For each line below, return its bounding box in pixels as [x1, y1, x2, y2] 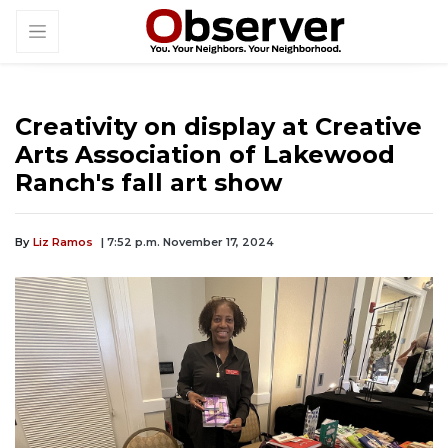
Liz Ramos [33, 235, 93, 250]
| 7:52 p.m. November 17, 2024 [101, 235, 274, 250]
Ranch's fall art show [15, 168, 282, 198]
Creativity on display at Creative [15, 112, 422, 142]
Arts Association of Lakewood [15, 140, 395, 170]
